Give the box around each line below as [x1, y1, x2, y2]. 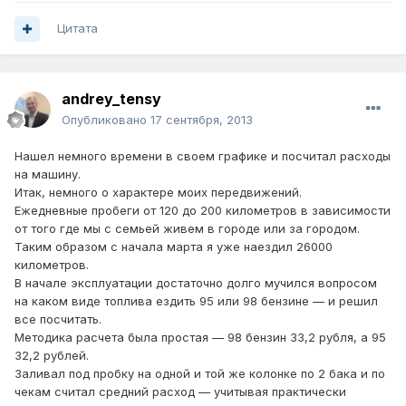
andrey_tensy [62, 90, 161, 109]
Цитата [57, 21, 98, 36]
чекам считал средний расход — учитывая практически [14, 384, 346, 400]
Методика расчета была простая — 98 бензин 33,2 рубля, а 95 [14, 330, 386, 345]
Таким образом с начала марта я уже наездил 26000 [14, 239, 333, 255]
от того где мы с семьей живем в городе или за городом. [14, 221, 360, 237]
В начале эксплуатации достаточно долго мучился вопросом [14, 275, 377, 291]
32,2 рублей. [14, 348, 89, 363]
